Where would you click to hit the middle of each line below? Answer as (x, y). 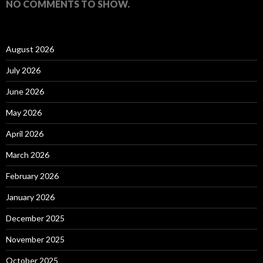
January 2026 (30, 197)
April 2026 (25, 133)
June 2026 (25, 91)
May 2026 (24, 112)
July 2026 (23, 70)
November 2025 (35, 239)
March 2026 (28, 154)
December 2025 (35, 218)
